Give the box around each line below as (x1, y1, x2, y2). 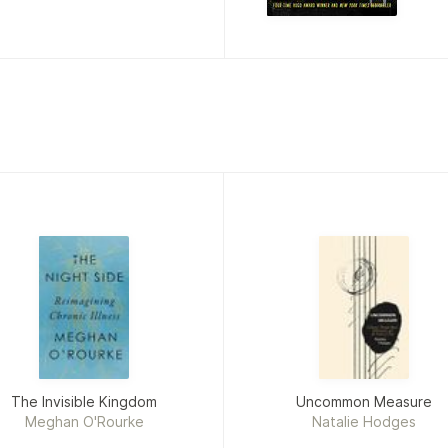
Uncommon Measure (295, 392, 432, 410)
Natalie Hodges (311, 412, 416, 430)
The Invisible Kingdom (11, 392, 158, 410)
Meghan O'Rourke (24, 412, 144, 430)
